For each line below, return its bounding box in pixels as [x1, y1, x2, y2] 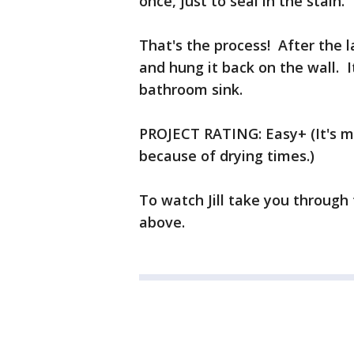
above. [139, 213, 185, 232]
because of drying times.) [139, 146, 314, 165]
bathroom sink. [139, 80, 243, 99]
